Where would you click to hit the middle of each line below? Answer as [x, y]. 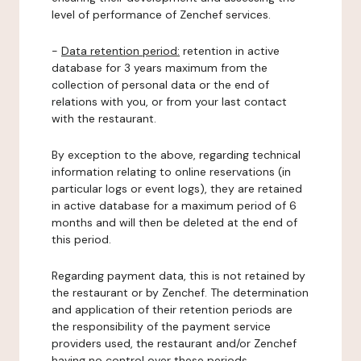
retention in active [230, 51]
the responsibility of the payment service [161, 326]
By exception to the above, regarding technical [176, 155]
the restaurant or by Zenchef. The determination [180, 293]
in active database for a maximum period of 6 [174, 205]
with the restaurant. [104, 118]
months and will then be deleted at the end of [174, 222]
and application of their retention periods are [172, 309]
